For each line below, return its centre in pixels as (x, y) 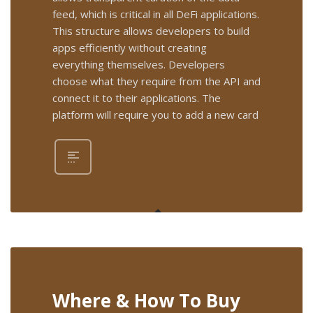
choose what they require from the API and (156, 81)
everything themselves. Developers (139, 64)
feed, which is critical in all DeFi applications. (156, 14)
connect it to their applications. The (137, 98)
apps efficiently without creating (130, 48)
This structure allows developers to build (151, 31)
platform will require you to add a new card (155, 115)
